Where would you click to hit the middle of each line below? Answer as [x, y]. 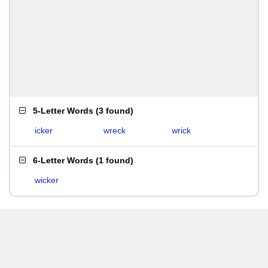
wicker [47, 180]
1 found [115, 160]
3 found [115, 111]
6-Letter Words [63, 160]
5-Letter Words [63, 111]
